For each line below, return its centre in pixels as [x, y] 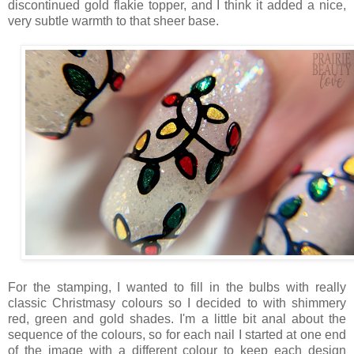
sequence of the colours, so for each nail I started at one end [177, 334]
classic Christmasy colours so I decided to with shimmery [177, 303]
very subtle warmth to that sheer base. [115, 21]
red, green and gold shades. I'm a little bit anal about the [177, 318]
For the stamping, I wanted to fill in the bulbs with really [177, 287]
